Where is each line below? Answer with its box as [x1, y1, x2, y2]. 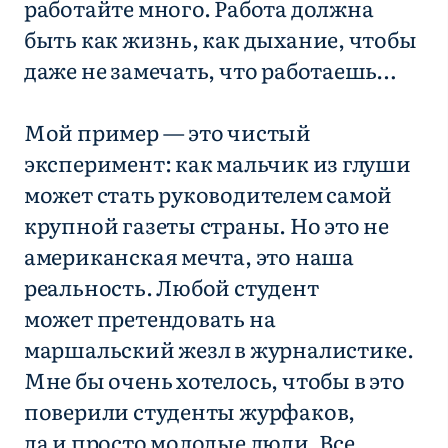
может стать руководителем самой [23, 177, 393, 210]
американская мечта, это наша [23, 239, 354, 272]
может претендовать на [23, 301, 276, 334]
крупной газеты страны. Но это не [23, 208, 390, 241]
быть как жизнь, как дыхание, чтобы [23, 22, 417, 55]
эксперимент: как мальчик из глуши [23, 146, 411, 179]
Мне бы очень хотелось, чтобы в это [23, 363, 405, 396]
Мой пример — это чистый [23, 115, 311, 148]
